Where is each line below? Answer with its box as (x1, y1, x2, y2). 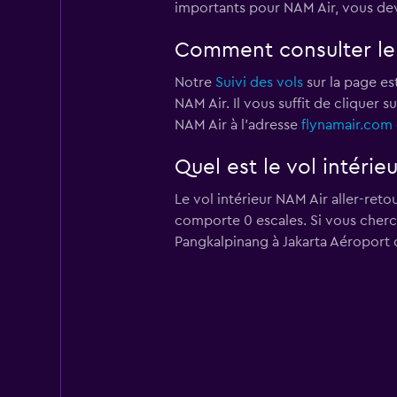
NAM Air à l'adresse (174, 117, 301, 132)
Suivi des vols (214, 74, 303, 90)
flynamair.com (300, 117, 393, 132)
